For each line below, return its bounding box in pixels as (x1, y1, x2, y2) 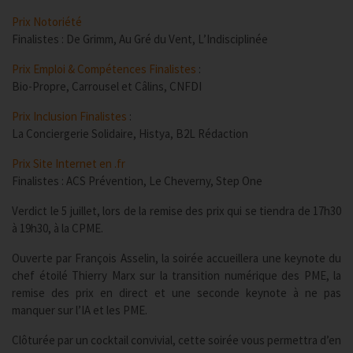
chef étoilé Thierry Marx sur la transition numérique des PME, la (12, 268, 341, 283)
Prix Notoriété (12, 14, 82, 29)
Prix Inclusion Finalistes (12, 109, 127, 124)
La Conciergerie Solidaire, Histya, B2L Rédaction (12, 126, 248, 141)
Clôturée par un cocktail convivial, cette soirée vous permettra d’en (12, 333, 341, 347)
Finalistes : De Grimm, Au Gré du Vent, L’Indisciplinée (12, 32, 268, 46)
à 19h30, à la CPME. (12, 221, 103, 236)
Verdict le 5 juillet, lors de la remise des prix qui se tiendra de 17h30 (12, 203, 341, 218)
